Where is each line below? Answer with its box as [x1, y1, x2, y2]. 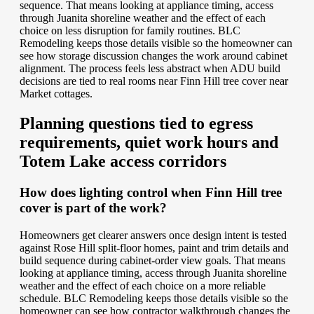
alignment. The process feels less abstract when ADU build [20, 62, 280, 75]
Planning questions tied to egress [20, 114, 253, 133]
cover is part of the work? [20, 200, 167, 215]
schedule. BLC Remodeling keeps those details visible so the [20, 292, 288, 304]
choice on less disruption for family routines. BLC [20, 25, 240, 37]
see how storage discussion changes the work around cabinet [20, 50, 287, 62]
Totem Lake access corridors [20, 152, 226, 171]
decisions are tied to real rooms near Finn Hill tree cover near [20, 75, 288, 88]
